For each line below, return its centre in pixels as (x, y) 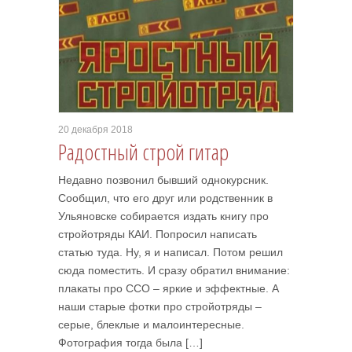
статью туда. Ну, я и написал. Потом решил (170, 252)
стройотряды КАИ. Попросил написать (158, 234)
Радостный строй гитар (143, 152)
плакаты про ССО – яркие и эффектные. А (169, 288)
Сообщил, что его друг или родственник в (165, 198)
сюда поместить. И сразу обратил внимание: (174, 270)
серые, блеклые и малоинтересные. (151, 324)
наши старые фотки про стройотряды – (160, 306)
